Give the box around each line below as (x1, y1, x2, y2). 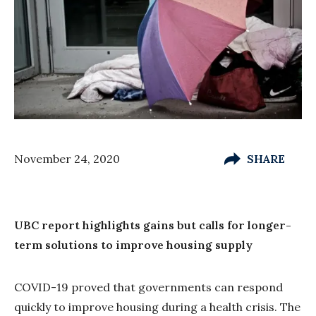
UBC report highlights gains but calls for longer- (14, 217, 291, 232)
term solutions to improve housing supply (14, 237, 253, 252)
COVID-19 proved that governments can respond (14, 279, 283, 294)
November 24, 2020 (14, 151, 120, 166)
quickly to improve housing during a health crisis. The (14, 299, 300, 314)
